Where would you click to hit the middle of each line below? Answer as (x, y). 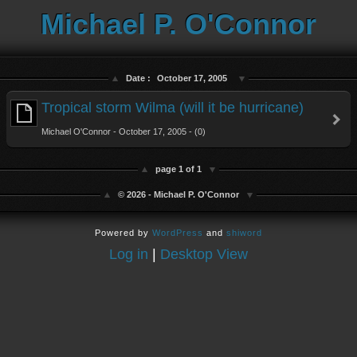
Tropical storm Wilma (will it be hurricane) (173, 108)
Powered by (124, 233)
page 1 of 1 (178, 169)
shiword (244, 233)
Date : (139, 78)
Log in (129, 254)
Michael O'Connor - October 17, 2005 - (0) (124, 131)
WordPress (178, 233)
